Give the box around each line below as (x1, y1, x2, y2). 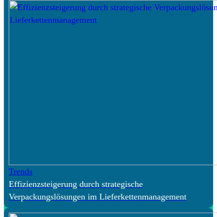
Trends (9, 166, 32, 176)
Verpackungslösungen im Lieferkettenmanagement (9, 191, 186, 201)
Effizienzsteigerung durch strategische (9, 179, 143, 189)
